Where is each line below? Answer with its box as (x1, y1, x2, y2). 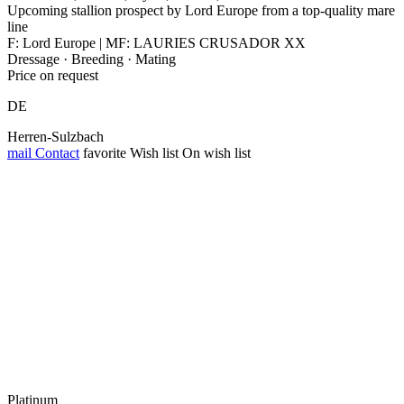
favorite (83, 144, 126, 161)
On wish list (182, 144, 251, 161)
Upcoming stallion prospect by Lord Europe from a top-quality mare (7, 2, 395, 18)
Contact (32, 144, 79, 161)
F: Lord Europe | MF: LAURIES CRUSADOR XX (7, 34, 306, 50)
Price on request (7, 67, 98, 83)
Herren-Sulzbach (7, 128, 104, 144)
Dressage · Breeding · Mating (7, 50, 176, 67)
